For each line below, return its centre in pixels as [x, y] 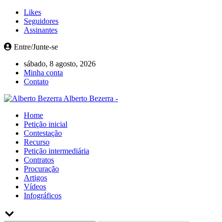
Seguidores [41, 21]
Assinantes [41, 30]
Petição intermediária [56, 151]
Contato [36, 82]
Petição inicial [46, 124]
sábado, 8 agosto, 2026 [60, 64]
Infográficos [43, 195]
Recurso [37, 142]
